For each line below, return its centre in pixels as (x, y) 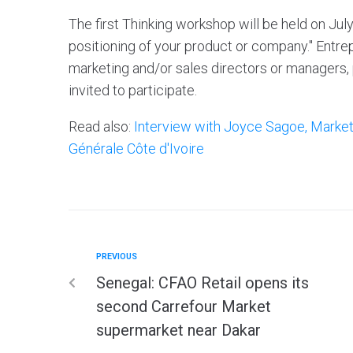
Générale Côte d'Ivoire (136, 148)
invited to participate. (133, 90)
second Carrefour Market (184, 306)
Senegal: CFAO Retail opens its (203, 282)
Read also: (101, 126)
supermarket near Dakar (178, 330)
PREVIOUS (117, 256)
